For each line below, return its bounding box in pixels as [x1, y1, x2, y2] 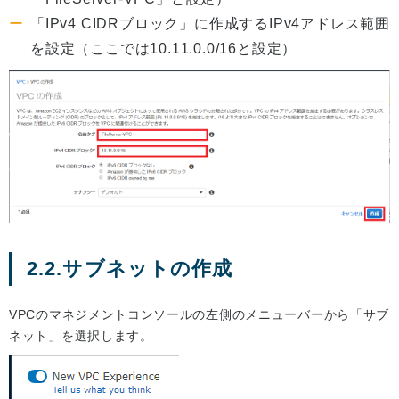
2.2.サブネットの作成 [27, 256, 233, 280]
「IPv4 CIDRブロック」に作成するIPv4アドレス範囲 [30, 15, 391, 31]
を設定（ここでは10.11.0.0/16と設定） [30, 40, 297, 56]
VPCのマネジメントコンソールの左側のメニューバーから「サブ [9, 306, 389, 322]
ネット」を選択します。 [9, 328, 153, 343]
